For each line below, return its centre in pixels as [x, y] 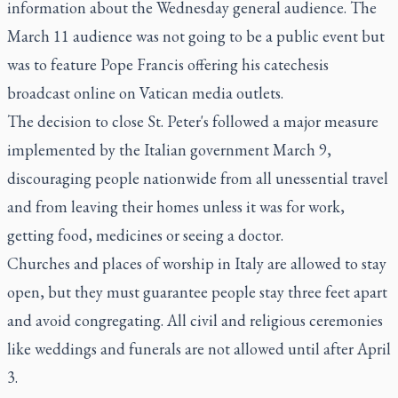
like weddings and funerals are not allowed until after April [199, 349]
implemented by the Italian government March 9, [169, 150]
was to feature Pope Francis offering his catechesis [168, 64]
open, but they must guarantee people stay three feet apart [197, 292]
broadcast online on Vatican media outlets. [145, 93]
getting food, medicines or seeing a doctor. [145, 235]
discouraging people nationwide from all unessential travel [198, 178]
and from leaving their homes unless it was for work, [176, 207]
